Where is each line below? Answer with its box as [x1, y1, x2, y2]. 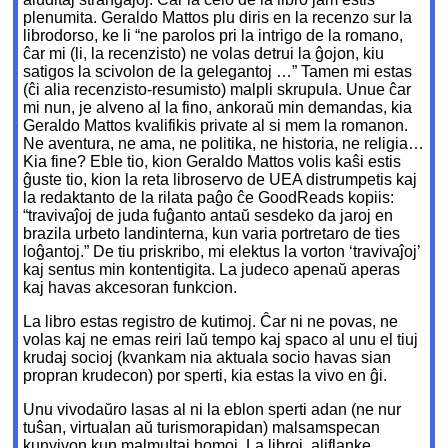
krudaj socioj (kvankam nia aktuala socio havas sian [23, 349, 392, 367]
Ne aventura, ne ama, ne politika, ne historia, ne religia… [23, 135, 425, 153]
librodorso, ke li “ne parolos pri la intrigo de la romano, [23, 27, 404, 45]
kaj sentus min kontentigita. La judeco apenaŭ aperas [23, 261, 401, 279]
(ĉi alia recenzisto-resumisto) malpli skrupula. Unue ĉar [23, 81, 412, 99]
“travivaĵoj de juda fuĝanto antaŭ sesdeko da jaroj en [23, 207, 394, 225]
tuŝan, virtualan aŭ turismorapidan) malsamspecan [23, 419, 381, 437]
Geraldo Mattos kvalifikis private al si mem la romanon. [23, 117, 409, 135]
